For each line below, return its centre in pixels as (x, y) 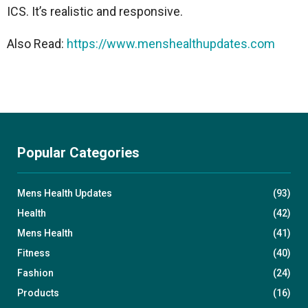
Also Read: (37, 44)
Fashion (35, 273)
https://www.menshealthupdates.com (171, 44)
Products (38, 293)
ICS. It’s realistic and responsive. (95, 12)
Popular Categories (78, 153)
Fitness (34, 253)
